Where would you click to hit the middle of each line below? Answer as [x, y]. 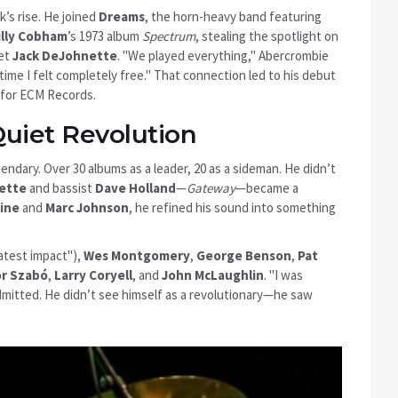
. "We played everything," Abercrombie [223, 56]
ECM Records [56, 95]
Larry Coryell [93, 275]
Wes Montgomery [137, 256]
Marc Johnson [87, 208]
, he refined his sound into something [232, 208]
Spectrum [169, 36]
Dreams [122, 17]
